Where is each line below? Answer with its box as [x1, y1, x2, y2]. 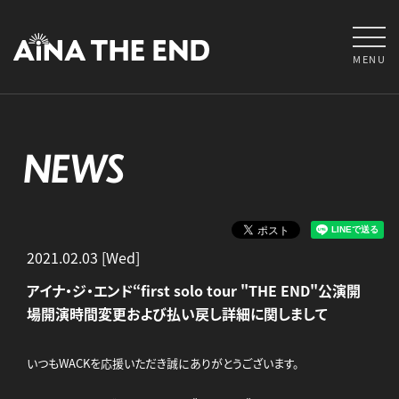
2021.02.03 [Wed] [27, 247, 140, 269]
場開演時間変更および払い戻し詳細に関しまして [27, 303, 328, 325]
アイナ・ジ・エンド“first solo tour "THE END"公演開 [27, 280, 361, 302]
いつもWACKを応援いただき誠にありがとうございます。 [27, 354, 299, 372]
